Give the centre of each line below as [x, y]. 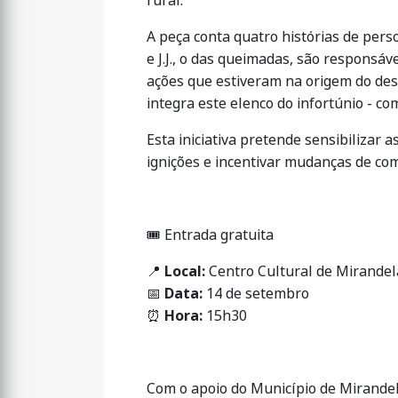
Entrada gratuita [217, 235]
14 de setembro [256, 294]
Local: [185, 271]
